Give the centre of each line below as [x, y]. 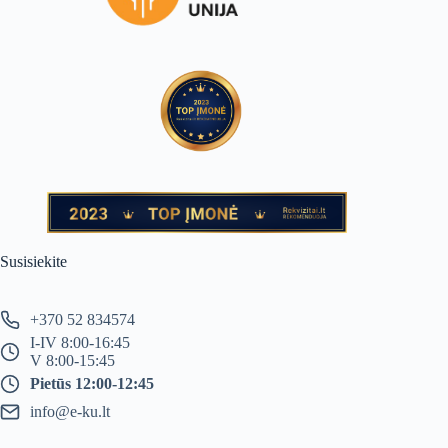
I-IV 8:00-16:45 [80, 342]
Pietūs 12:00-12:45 [92, 383]
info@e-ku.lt [70, 411]
